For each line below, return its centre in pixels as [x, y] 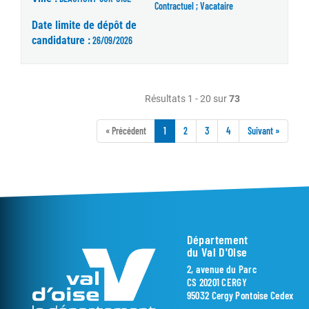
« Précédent [126, 131]
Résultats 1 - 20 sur [187, 99]
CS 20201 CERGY [217, 282]
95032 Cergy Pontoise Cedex [240, 296]
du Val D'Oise [217, 252]
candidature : [61, 41]
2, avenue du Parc [221, 269]
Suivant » [263, 131]
